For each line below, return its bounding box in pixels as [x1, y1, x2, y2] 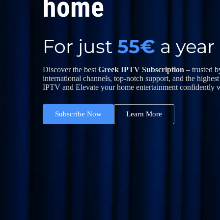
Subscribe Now [55, 110, 102, 118]
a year [155, 35, 215, 58]
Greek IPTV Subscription [98, 65, 187, 74]
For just [43, 35, 118, 58]
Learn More [126, 110, 163, 118]
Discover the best [43, 65, 99, 74]
